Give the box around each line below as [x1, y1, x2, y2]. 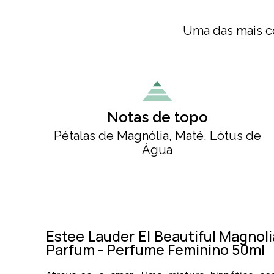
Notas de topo [106, 108, 208, 126]
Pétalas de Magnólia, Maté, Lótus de [53, 128, 261, 143]
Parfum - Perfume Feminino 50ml [46, 239, 265, 259]
